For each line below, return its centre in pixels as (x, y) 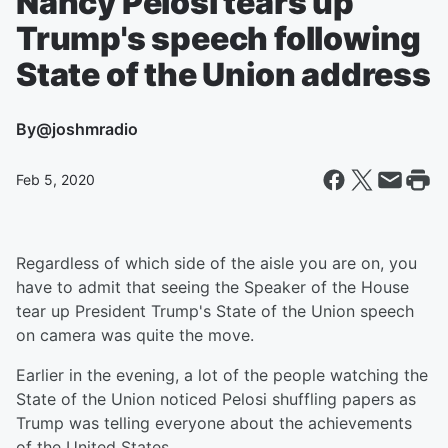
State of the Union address (223, 74)
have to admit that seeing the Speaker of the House (212, 287)
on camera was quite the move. (135, 335)
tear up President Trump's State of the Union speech (215, 311)
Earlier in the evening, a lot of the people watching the (222, 375)
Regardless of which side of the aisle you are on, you (216, 263)
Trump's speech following (219, 38)
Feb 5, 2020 (55, 179)
